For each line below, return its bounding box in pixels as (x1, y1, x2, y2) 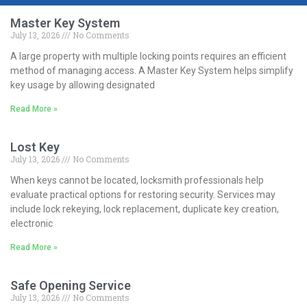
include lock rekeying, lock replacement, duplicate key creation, (10, 203, 279, 214)
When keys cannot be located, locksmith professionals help (10, 174, 264, 186)
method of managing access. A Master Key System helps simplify (10, 64, 293, 76)
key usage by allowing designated (10, 79, 155, 90)
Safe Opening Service (10, 278, 131, 293)
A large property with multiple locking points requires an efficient (10, 50, 286, 62)
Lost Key (10, 139, 60, 154)
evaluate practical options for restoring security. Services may (10, 188, 275, 200)
